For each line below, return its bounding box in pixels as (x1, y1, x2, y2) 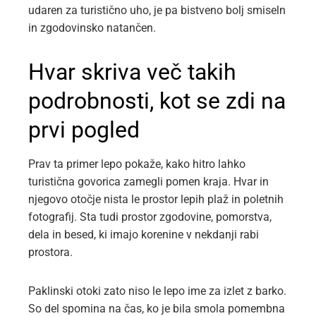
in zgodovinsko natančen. (28, 20, 156, 35)
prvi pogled (28, 116, 140, 143)
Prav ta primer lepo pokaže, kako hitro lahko (28, 157, 245, 171)
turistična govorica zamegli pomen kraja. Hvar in (28, 174, 269, 188)
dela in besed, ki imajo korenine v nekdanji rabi (28, 227, 259, 241)
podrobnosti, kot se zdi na (28, 87, 286, 114)
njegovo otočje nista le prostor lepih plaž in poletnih (28, 192, 284, 206)
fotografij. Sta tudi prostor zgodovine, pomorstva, (28, 209, 272, 224)
